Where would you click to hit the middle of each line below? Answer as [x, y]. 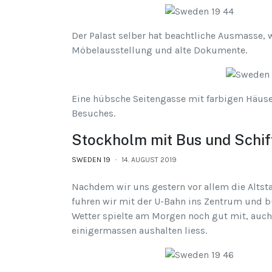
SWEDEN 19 [91, 160]
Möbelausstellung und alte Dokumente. [159, 50]
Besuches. [93, 114]
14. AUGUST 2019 [149, 160]
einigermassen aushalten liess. [139, 231]
